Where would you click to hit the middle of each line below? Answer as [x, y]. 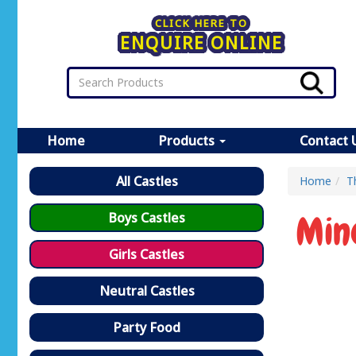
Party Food [147, 327]
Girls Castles [147, 254]
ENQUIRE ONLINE [202, 43]
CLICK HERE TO [202, 23]
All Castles [147, 181]
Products [188, 140]
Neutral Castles [147, 290]
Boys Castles [147, 217]
